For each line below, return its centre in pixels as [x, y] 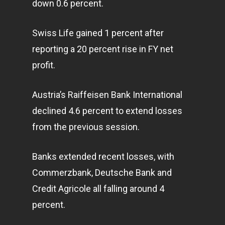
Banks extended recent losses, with [103, 156]
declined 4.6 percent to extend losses [107, 111]
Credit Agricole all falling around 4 [98, 189]
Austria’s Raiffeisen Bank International [107, 95]
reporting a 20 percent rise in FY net [103, 49]
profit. [44, 65]
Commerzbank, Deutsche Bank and [102, 173]
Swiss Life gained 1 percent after [98, 33]
